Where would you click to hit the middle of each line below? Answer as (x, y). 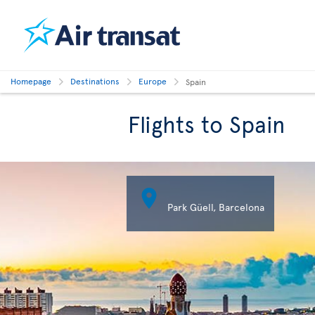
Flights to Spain (206, 124)
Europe (153, 81)
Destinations (95, 81)
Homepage (31, 81)
